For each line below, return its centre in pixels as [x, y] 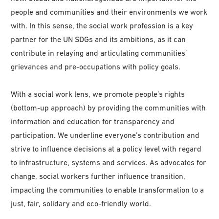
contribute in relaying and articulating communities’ [99, 53]
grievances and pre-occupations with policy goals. [96, 66]
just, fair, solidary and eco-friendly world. [81, 203]
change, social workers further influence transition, [98, 176]
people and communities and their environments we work [109, 11]
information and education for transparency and [93, 121]
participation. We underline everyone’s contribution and [105, 135]
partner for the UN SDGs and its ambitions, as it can [99, 39]
